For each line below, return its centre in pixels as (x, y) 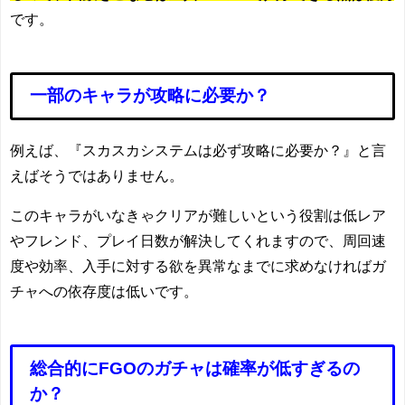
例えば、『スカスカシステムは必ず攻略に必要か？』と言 (198, 151)
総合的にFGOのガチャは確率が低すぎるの (195, 368)
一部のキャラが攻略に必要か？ (151, 96)
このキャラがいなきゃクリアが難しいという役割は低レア (198, 216)
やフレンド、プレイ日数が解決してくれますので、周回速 (198, 241)
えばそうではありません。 (97, 176)
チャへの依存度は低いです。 (104, 292)
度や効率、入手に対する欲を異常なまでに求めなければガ (198, 266)
